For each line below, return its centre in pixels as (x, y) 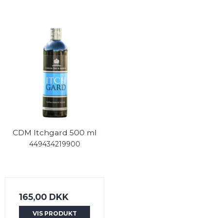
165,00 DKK (44, 197)
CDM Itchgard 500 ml (54, 132)
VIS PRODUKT (54, 213)
